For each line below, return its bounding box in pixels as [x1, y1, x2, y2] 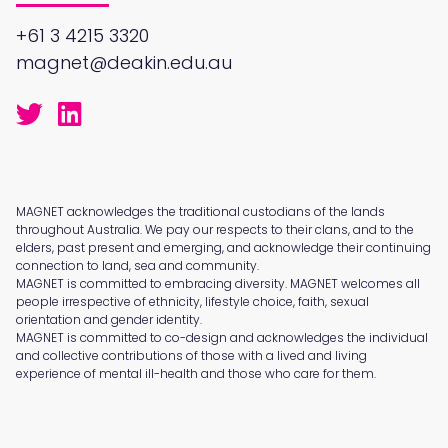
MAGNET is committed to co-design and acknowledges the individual [16, 328, 428, 346]
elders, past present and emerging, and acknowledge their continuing [16, 238, 431, 256]
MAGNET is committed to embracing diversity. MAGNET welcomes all [16, 274, 420, 292]
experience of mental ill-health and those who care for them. [16, 364, 376, 382]
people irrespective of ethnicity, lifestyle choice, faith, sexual [16, 292, 369, 310]
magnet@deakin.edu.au [16, 49, 232, 75]
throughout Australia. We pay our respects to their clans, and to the [16, 220, 414, 238]
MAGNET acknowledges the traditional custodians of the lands [16, 202, 385, 220]
